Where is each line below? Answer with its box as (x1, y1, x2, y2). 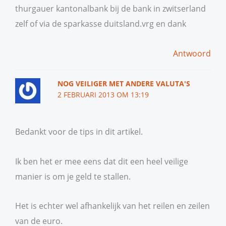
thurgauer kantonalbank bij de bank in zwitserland (15, 3, 206, 15)
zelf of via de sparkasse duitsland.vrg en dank (15, 18, 186, 30)
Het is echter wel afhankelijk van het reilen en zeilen (15, 200, 210, 212)
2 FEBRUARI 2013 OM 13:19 (58, 90, 149, 99)
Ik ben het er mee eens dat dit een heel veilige (15, 155, 188, 167)
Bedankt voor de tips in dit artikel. (15, 125, 143, 137)
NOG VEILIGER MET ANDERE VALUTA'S (58, 79, 191, 88)
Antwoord (173, 47, 211, 60)
